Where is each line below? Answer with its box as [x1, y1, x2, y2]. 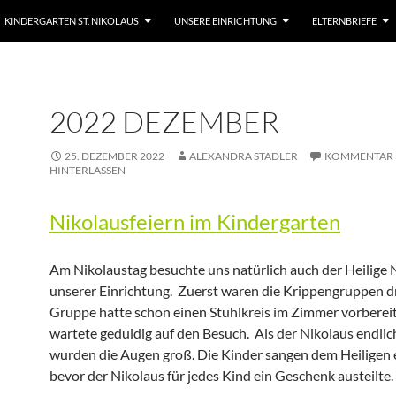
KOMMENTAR [324, 149, 393, 163]
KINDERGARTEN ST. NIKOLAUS [4, 15, 139, 27]
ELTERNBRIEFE [312, 15, 377, 27]
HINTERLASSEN [49, 164, 126, 177]
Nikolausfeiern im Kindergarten [49, 209, 340, 234]
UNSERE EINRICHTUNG [174, 15, 277, 27]
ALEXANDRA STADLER [189, 149, 298, 163]
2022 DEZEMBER [49, 103, 279, 140]
